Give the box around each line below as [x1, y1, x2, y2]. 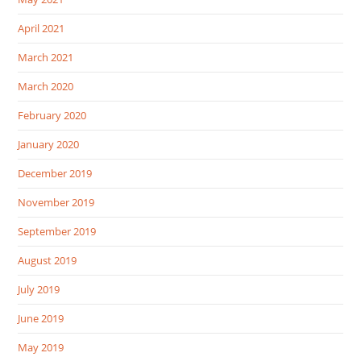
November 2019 [18, 194, 95, 210]
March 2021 [18, 49, 74, 64]
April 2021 [18, 20, 65, 35]
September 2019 [18, 223, 97, 239]
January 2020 [18, 136, 80, 151]
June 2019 [18, 310, 64, 326]
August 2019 [18, 252, 77, 268]
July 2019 [18, 281, 60, 297]
